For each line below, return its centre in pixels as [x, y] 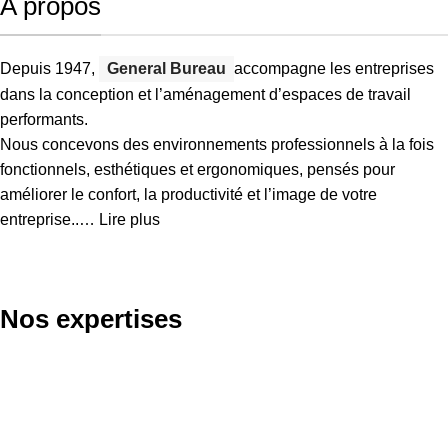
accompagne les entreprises [334, 69]
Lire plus [129, 220]
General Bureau [166, 69]
